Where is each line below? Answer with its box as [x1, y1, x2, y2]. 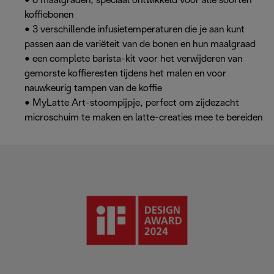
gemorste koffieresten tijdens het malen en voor [24, 69, 226, 79]
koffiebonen [24, 10, 73, 20]
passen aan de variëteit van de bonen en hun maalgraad [24, 40, 256, 50]
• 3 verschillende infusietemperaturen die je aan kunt [24, 25, 245, 35]
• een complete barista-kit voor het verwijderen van [24, 54, 242, 64]
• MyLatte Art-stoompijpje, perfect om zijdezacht [24, 98, 239, 108]
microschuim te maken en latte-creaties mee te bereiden [24, 113, 262, 123]
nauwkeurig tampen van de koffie [24, 84, 162, 94]
